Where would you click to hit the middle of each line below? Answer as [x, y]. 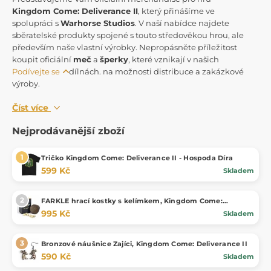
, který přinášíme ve [176, 11]
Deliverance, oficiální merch [93, 210]
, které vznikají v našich [174, 60]
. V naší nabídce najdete [182, 23]
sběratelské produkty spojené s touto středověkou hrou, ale [128, 35]
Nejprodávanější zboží [68, 131]
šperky [114, 60]
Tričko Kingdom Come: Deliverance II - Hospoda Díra [137, 158]
